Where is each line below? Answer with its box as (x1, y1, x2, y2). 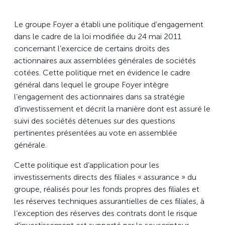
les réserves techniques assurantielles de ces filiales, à (14, 196, 204, 206)
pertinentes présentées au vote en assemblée (14, 128, 177, 138)
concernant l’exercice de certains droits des (14, 43, 170, 53)
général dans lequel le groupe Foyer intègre (14, 79, 169, 89)
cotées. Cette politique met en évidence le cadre (14, 67, 190, 77)
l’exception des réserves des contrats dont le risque (14, 208, 197, 218)
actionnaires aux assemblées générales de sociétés (14, 55, 196, 65)
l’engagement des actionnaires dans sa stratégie (14, 91, 185, 101)
